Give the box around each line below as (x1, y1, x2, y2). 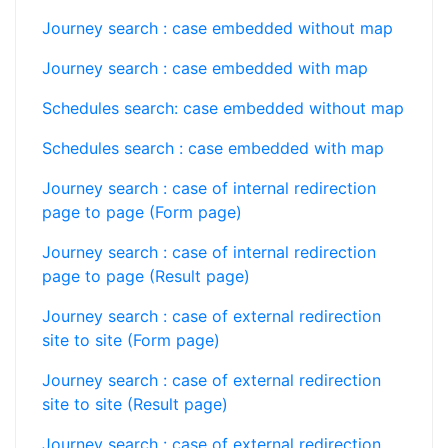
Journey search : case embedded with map (42, 58, 368, 78)
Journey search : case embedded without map (42, 18, 393, 38)
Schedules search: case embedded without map (42, 98, 404, 118)
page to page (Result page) (42, 266, 250, 286)
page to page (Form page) (42, 202, 242, 222)
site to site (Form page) (42, 330, 220, 350)
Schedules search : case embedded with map (42, 138, 384, 158)
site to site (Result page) (42, 394, 228, 414)
